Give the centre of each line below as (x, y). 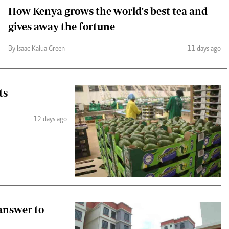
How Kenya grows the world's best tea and (108, 11)
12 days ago (50, 119)
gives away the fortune (62, 26)
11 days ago (204, 49)
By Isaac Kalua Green (37, 49)
